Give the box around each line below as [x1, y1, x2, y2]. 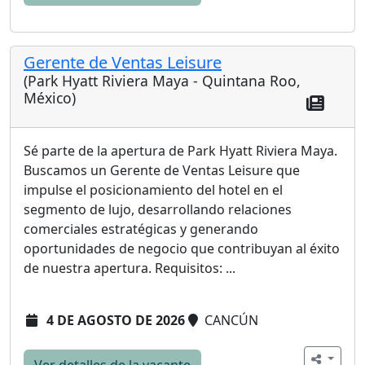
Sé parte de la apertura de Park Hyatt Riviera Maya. [24, 142, 337, 161]
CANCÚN [201, 311, 258, 330]
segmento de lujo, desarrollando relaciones [24, 200, 292, 219]
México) [24, 87, 76, 108]
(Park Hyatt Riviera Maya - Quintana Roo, [24, 70, 301, 90]
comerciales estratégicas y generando [24, 220, 258, 239]
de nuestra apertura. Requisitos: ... [24, 259, 235, 278]
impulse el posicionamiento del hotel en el [24, 181, 283, 200]
